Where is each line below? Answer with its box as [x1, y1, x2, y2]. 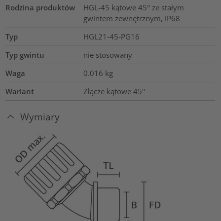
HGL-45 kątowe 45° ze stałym [83, 2, 184, 12]
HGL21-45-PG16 [83, 31, 140, 41]
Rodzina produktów [5, 2, 75, 12]
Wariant [5, 86, 35, 96]
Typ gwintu [5, 49, 45, 60]
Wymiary [20, 110, 60, 123]
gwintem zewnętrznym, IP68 [83, 13, 180, 23]
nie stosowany [83, 49, 132, 60]
